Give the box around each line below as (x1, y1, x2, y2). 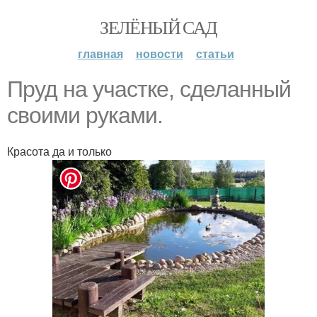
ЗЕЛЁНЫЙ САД (100, 15, 217, 39)
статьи (195, 45, 234, 62)
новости (135, 45, 183, 62)
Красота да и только (7, 143, 112, 159)
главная (77, 45, 123, 62)
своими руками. (7, 103, 163, 128)
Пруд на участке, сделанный (7, 76, 291, 102)
